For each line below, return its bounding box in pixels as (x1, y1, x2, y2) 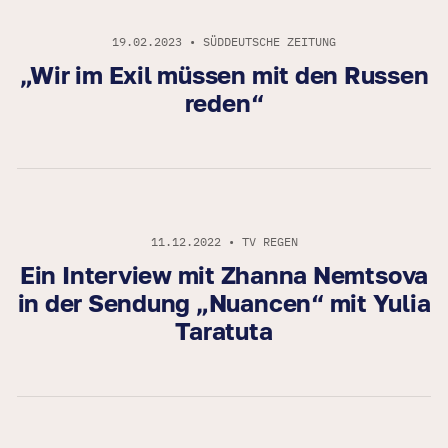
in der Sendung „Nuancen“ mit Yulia (17, 288, 431, 318)
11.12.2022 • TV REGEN (150, 234, 298, 250)
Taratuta (175, 316, 273, 346)
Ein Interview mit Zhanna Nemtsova (19, 260, 429, 290)
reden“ (184, 88, 264, 118)
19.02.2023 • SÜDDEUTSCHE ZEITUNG (112, 34, 336, 50)
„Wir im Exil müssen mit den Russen (19, 60, 429, 90)
